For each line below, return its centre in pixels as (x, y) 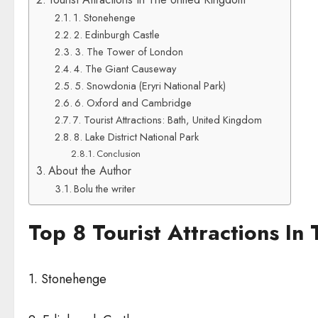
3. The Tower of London (128, 51)
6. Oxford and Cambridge (133, 102)
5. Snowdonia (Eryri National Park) (150, 85)
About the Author (90, 170)
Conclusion (119, 153)
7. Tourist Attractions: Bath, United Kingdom (167, 119)
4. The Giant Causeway (125, 68)
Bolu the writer (104, 188)
